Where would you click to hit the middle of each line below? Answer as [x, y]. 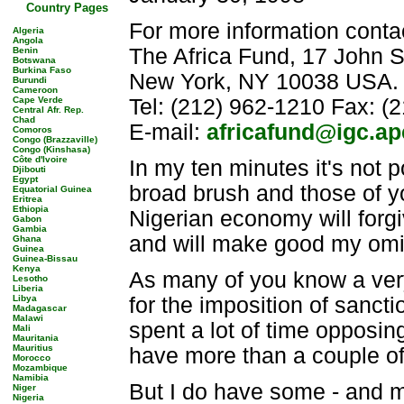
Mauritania [36, 338]
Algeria [28, 30]
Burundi [30, 80]
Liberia [28, 288]
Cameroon [35, 90]
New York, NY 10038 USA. [264, 82]
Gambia [30, 229]
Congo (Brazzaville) [55, 139]
